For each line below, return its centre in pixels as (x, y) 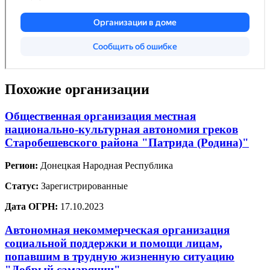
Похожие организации (77, 89)
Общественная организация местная (100, 116)
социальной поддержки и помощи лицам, (114, 243)
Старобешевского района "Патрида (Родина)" (127, 142)
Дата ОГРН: (31, 207)
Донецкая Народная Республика (105, 166)
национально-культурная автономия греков (121, 129)
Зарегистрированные (83, 186)
